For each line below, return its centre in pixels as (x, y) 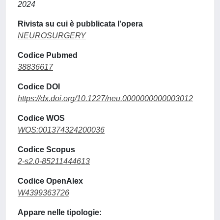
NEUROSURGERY (52, 36)
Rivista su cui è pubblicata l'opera (80, 24)
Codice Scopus (46, 150)
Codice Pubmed (48, 55)
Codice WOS (41, 118)
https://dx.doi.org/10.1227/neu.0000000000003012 (105, 98)
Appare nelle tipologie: (60, 212)
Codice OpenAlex (50, 181)
